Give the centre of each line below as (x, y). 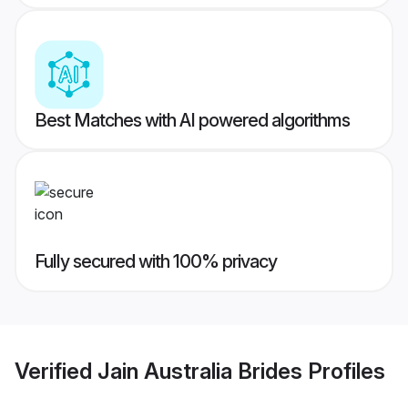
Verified (56, 371)
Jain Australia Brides (200, 371)
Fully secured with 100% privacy (156, 262)
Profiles (344, 371)
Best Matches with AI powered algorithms (192, 121)
